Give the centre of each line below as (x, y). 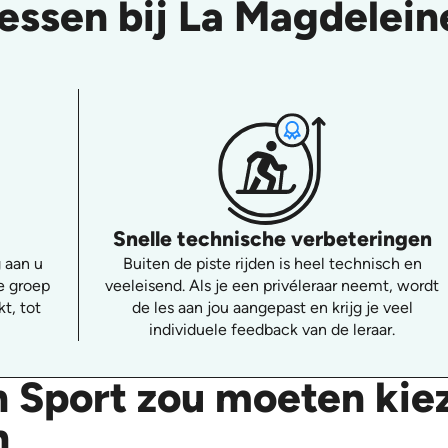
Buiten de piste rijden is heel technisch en (272, 263)
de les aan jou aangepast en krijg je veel (272, 307)
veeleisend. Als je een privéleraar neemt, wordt (272, 285)
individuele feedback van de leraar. (272, 329)
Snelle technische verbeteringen (272, 238)
